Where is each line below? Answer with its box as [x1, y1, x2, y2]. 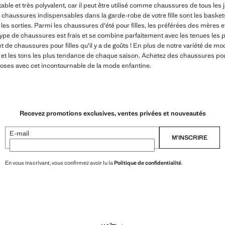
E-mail [10, 129, 29, 138]
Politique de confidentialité [114, 159, 181, 166]
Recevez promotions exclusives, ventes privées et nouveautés [19, 108, 206, 118]
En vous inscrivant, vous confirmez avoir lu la [5, 159, 114, 166]
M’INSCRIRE [172, 133, 207, 142]
